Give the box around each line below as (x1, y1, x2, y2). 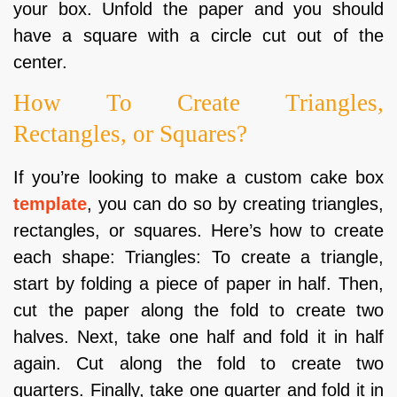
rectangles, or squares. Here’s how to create (13, 221, 384, 241)
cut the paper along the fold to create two (13, 300, 384, 321)
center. (13, 52, 67, 72)
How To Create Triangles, (13, 90, 384, 117)
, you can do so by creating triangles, (87, 194, 384, 214)
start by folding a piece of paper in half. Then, (13, 274, 384, 294)
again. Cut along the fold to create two (13, 354, 384, 374)
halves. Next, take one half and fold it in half (13, 327, 384, 347)
